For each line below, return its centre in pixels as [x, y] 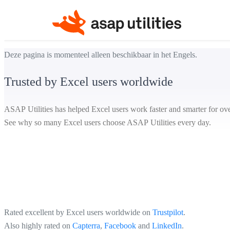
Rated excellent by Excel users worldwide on [78, 213]
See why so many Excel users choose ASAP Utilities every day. [108, 123]
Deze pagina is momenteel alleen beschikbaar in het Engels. [101, 55]
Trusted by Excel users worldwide [89, 81]
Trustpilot [168, 213]
